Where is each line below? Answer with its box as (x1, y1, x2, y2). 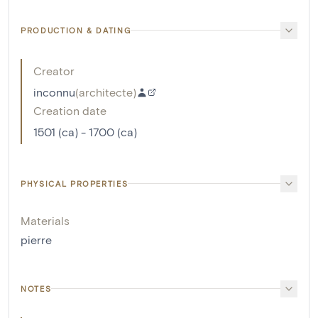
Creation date (33, 103, 106, 117)
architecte (79, 84, 133, 99)
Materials (21, 213, 70, 227)
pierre (21, 232, 52, 246)
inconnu (33, 84, 75, 99)
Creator (33, 63, 75, 77)
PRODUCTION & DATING (21, 25, 131, 35)
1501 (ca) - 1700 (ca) (33, 124, 137, 138)
